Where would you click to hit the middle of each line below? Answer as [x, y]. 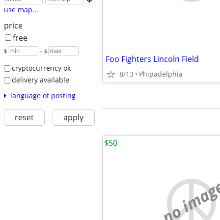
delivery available [40, 80]
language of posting [43, 95]
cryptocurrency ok [41, 68]
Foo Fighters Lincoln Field [152, 59]
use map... [21, 10]
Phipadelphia [161, 74]
